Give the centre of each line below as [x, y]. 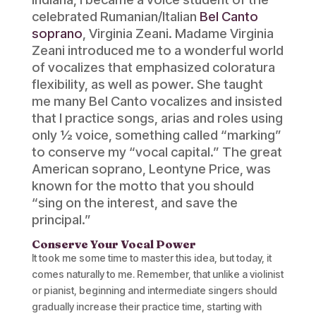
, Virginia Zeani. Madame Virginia [178, 33]
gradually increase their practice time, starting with [146, 306]
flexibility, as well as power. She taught [147, 84]
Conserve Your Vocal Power [114, 244]
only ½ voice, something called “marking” [156, 135]
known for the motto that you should [142, 186]
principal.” [61, 219]
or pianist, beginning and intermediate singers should [154, 290]
